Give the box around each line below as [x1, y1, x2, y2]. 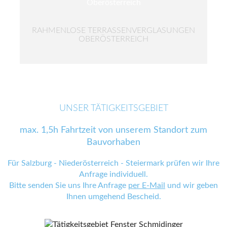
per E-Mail [128, 181, 165, 190]
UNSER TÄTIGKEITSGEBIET [59, 103, 168, 113]
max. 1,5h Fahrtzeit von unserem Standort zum [20, 126, 207, 135]
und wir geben [165, 181, 218, 190]
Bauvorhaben [87, 138, 140, 147]
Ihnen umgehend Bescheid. [66, 192, 161, 201]
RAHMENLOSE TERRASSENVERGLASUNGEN [32, 26, 195, 34]
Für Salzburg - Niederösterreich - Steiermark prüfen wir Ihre [8, 159, 219, 167]
